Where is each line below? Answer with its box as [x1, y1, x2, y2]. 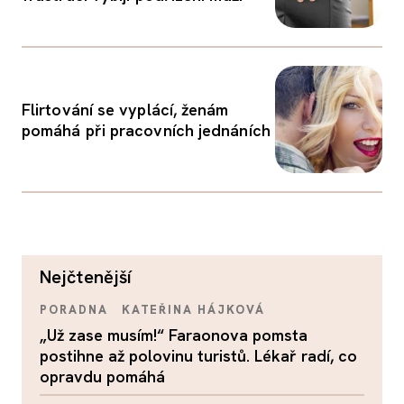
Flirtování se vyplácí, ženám [22, 98, 229, 120]
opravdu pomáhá [40, 366, 165, 387]
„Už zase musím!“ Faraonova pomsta [40, 325, 308, 345]
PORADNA [40, 302, 108, 317]
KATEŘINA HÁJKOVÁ [121, 302, 265, 317]
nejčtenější [51, 265, 133, 289]
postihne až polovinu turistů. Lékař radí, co [40, 345, 357, 366]
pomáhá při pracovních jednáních [22, 119, 271, 141]
